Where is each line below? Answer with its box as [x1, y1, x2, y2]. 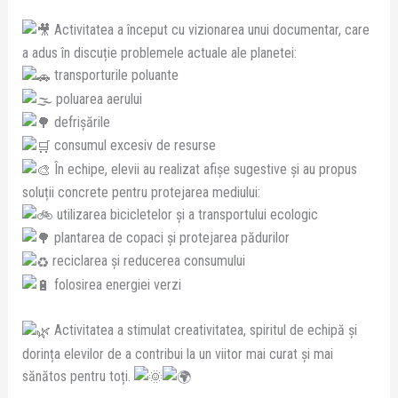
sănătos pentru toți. [21, 367, 134, 385]
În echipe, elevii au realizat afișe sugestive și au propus [50, 160, 357, 178]
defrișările [50, 113, 110, 131]
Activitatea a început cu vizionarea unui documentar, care [50, 21, 370, 39]
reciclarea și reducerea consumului [48, 252, 245, 270]
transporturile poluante [50, 67, 179, 84]
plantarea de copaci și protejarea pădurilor [50, 229, 290, 247]
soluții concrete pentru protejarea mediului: [21, 183, 260, 201]
